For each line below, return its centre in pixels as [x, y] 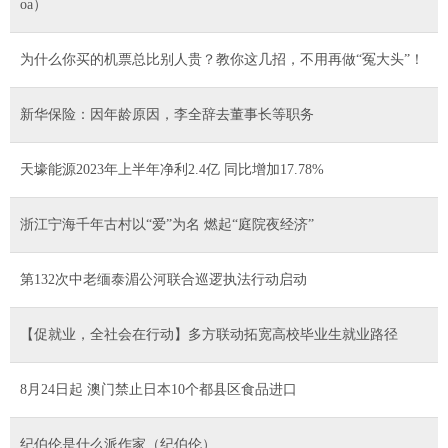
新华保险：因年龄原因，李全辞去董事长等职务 [167, 114]
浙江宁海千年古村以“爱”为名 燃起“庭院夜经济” [167, 224]
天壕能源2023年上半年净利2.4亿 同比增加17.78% [172, 169]
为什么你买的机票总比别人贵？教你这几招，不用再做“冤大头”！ [222, 59]
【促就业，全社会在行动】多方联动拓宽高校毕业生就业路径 [209, 334]
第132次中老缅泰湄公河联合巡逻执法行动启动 [163, 279]
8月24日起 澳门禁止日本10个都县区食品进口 [158, 389]
